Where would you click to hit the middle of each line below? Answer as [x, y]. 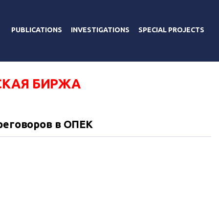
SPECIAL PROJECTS [171, 30]
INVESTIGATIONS [100, 30]
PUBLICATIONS [37, 30]
